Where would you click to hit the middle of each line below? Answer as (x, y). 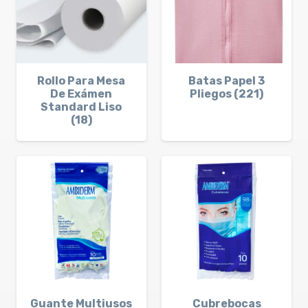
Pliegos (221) (227, 94)
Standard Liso (81, 107)
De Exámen (81, 94)
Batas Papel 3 (227, 81)
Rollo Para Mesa (81, 81)
